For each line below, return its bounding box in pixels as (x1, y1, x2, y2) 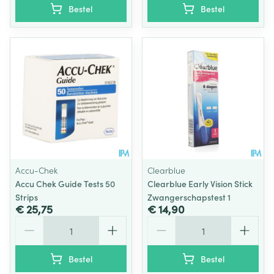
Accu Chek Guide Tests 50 (15, 177, 115, 190)
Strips (15, 191, 38, 203)
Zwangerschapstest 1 (147, 191, 231, 203)
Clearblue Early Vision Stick (147, 177, 253, 190)
